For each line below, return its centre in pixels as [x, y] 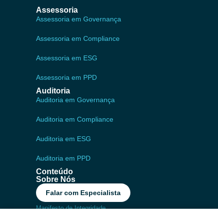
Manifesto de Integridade [71, 208]
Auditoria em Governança [75, 100]
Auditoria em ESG [64, 139]
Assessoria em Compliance [78, 39]
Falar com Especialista [83, 193]
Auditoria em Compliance [75, 119]
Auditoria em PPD [63, 158]
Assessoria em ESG [67, 58]
